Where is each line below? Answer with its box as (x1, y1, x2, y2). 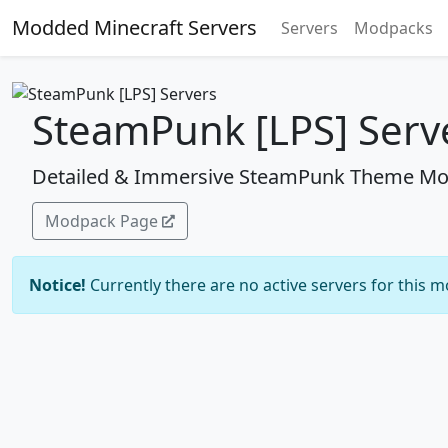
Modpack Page (45, 209, 158, 232)
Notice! (29, 273, 86, 296)
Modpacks (354, 17, 433, 39)
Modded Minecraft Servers (12, 14, 257, 41)
